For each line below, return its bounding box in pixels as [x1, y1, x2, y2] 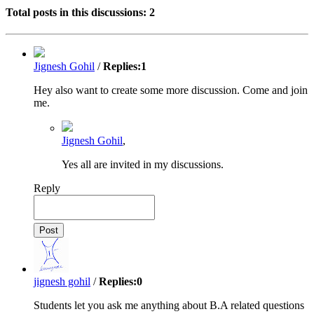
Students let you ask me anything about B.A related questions [34, 299, 304, 312]
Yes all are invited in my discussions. [62, 158, 224, 171]
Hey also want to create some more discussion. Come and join [34, 84, 308, 97]
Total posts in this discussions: [6, 6, 149, 18]
